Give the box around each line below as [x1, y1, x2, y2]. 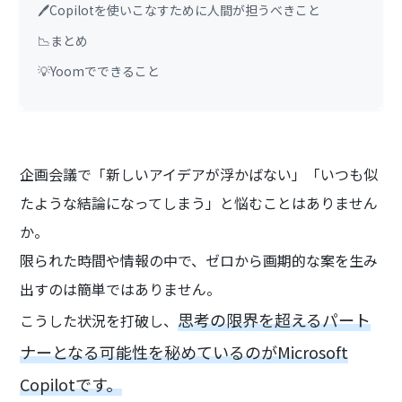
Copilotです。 [20, 371, 123, 396]
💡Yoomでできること [38, 61, 161, 80]
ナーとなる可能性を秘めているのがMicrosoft [20, 339, 349, 363]
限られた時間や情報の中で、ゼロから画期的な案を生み [20, 249, 379, 271]
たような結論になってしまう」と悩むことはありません [20, 191, 379, 214]
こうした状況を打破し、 [20, 309, 179, 331]
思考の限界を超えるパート [178, 307, 371, 331]
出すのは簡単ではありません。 [20, 277, 222, 300]
